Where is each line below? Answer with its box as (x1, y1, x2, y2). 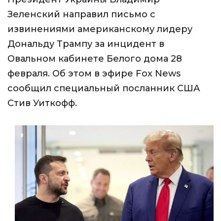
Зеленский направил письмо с (7, 9, 155, 20)
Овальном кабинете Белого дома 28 (7, 53, 182, 64)
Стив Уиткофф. (7, 98, 77, 109)
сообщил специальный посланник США (7, 83, 200, 94)
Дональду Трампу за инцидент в (7, 38, 164, 49)
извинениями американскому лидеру (7, 24, 192, 35)
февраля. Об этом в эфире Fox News (7, 68, 181, 79)
